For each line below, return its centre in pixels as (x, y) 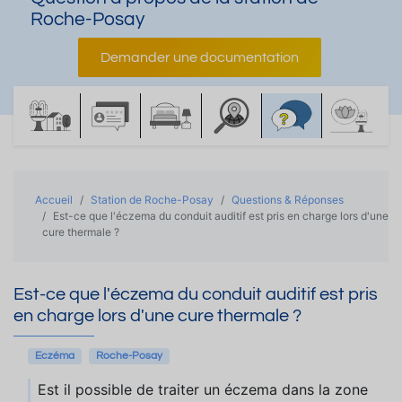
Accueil (54, 200)
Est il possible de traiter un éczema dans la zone (203, 389)
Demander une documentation (199, 57)
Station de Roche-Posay (152, 200)
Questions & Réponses (288, 200)
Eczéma (55, 356)
